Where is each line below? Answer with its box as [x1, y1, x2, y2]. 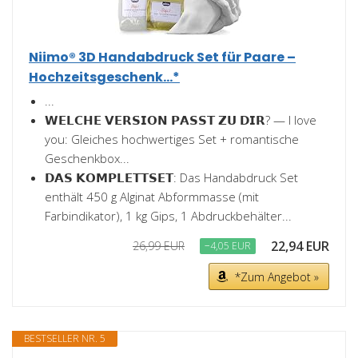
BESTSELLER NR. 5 [24, 332, 105, 346]
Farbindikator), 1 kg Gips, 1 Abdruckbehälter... [45, 208, 292, 225]
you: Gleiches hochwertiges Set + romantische [45, 131, 299, 148]
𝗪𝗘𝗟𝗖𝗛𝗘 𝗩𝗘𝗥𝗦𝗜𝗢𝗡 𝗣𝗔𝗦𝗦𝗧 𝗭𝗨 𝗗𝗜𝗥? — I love [45, 112, 316, 129]
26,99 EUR [133, 238, 185, 254]
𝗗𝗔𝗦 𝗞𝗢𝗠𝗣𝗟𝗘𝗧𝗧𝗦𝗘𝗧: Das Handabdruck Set [45, 169, 298, 186]
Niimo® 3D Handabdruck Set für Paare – [29, 48, 296, 67]
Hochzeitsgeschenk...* [29, 68, 180, 87]
